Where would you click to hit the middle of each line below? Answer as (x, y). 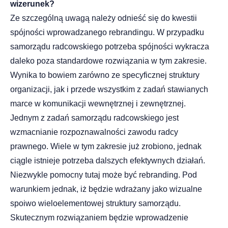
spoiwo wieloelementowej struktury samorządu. (95, 203)
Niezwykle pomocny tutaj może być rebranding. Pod (104, 175)
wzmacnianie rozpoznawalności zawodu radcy (94, 132)
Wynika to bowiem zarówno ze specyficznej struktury (105, 75)
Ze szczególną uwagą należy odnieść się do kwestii (104, 18)
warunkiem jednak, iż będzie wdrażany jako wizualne (106, 189)
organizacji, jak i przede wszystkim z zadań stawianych (109, 89)
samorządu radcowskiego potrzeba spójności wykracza (110, 46)
